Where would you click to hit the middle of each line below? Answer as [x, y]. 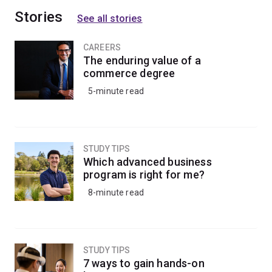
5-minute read [116, 91]
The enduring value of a [142, 60]
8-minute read [116, 192]
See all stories [110, 19]
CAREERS [102, 47]
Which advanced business [148, 162]
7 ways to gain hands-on [144, 263]
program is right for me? [144, 175]
